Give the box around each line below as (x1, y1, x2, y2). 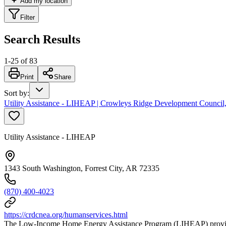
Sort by (4, 88, 27, 97)
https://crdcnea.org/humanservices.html (4, 210, 128, 219)
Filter (20, 13, 35, 21)
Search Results (4, 32, 80, 46)
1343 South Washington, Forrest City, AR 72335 (4, 163, 159, 173)
